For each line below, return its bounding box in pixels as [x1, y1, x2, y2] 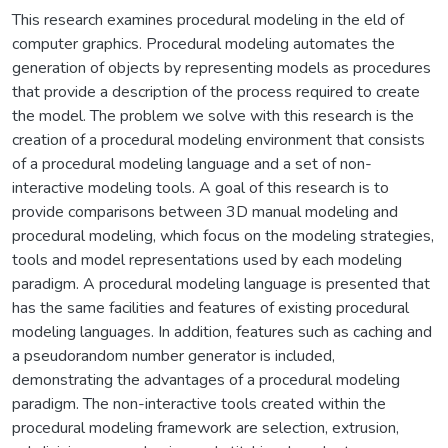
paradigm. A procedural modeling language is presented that [12, 272, 430, 295]
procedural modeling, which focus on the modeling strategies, [12, 224, 434, 247]
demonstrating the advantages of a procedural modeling [12, 368, 400, 391]
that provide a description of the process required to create [12, 80, 420, 103]
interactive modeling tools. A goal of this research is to [12, 176, 389, 199]
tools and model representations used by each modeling [12, 248, 402, 271]
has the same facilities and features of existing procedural [12, 296, 409, 319]
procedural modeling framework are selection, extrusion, [12, 416, 399, 439]
